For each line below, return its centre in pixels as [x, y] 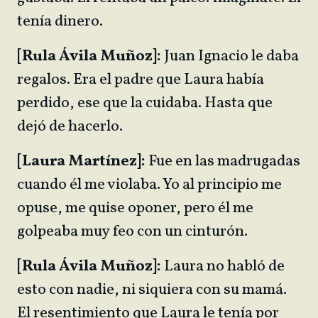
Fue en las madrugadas [223, 161]
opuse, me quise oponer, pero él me [135, 208]
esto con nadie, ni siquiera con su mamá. [152, 290]
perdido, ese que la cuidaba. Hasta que [145, 103]
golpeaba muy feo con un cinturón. [134, 232]
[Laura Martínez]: [81, 161]
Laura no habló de [224, 267]
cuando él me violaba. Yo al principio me [149, 185]
